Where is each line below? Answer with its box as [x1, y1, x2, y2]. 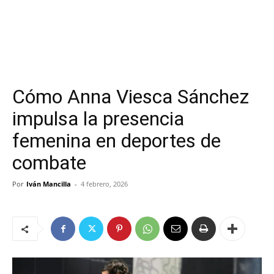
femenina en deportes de [12, 129, 221, 152]
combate [12, 151, 86, 174]
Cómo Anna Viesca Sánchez [12, 85, 249, 108]
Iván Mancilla [26, 179, 71, 188]
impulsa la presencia [12, 107, 184, 130]
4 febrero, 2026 [81, 179, 128, 188]
